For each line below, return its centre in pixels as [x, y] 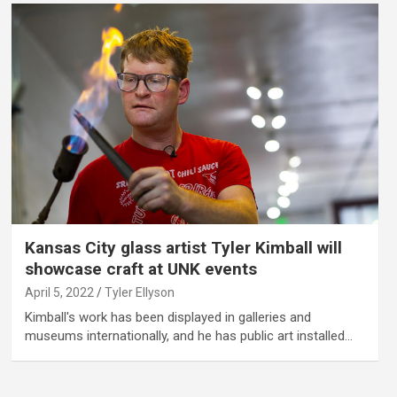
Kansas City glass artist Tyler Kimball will [183, 247]
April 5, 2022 [59, 292]
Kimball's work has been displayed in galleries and [167, 317]
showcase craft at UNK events [140, 269]
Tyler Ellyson [139, 292]
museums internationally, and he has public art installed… [188, 335]
